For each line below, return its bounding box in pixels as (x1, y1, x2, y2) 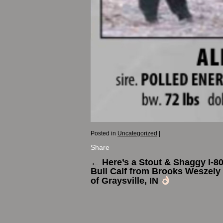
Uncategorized (117, 130, 157, 137)
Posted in (91, 130, 116, 137)
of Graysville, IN (91, 176, 161, 186)
